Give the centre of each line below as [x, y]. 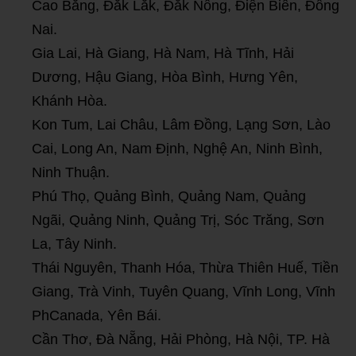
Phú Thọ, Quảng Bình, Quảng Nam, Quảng [169, 196]
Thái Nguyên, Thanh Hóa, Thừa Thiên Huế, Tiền [185, 267]
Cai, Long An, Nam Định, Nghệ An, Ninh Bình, [177, 148]
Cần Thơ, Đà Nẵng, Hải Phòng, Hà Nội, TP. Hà [181, 339]
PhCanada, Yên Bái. [97, 315]
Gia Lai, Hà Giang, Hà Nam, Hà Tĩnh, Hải [163, 53]
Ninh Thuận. [71, 172]
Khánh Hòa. [70, 101]
